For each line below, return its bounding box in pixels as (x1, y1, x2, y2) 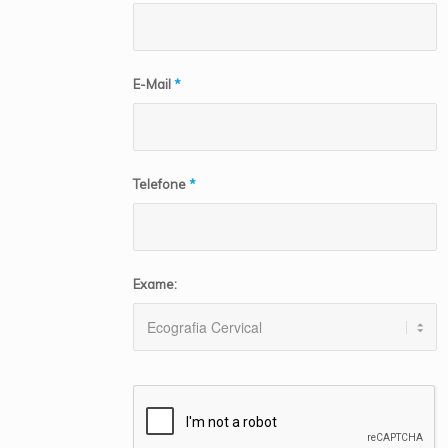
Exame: (132, 276, 177, 292)
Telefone (132, 176, 189, 192)
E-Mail (132, 76, 174, 92)
